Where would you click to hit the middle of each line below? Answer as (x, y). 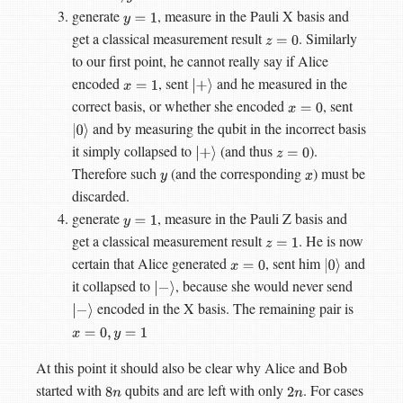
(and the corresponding (236, 174)
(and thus (246, 151)
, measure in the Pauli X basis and (253, 16)
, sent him (295, 264)
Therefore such (116, 174)
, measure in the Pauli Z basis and (252, 219)
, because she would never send (264, 286)
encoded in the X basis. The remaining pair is (223, 309)
